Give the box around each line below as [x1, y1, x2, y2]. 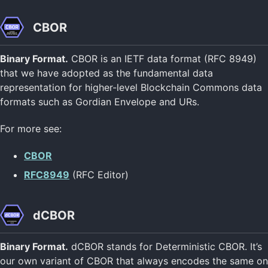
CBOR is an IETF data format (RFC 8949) [68, 53, 257, 65]
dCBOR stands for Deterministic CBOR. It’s [68, 240, 262, 252]
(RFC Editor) [69, 168, 129, 181]
